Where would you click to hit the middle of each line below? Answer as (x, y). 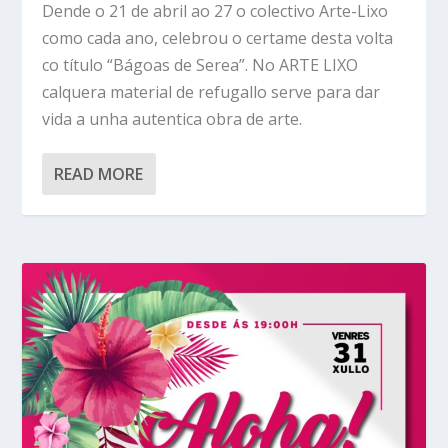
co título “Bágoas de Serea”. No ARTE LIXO (200, 64)
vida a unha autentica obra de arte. (172, 118)
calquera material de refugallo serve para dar (211, 91)
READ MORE (99, 173)
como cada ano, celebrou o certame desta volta (218, 37)
